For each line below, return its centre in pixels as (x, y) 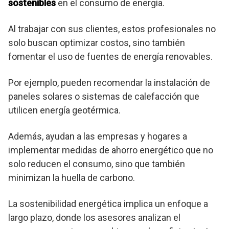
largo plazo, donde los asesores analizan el (94, 218)
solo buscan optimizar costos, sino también (97, 43)
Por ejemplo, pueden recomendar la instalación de (109, 83)
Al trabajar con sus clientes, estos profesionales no (112, 29)
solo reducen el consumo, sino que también (97, 164)
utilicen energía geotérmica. (64, 110)
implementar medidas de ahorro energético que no (111, 150)
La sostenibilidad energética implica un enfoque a (108, 204)
